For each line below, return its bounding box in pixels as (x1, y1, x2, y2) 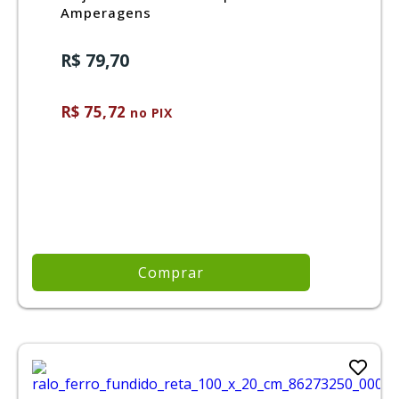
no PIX (126, 103, 173, 121)
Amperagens (60, 3, 151, 21)
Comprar (138, 262, 205, 282)
